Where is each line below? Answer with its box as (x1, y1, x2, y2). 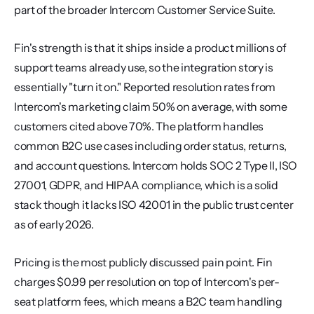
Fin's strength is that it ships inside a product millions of (14, 41, 287, 55)
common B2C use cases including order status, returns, (14, 139, 287, 153)
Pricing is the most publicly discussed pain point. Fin (14, 255, 273, 269)
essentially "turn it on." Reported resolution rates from (14, 80, 276, 94)
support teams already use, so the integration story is (14, 60, 273, 74)
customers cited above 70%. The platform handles (14, 119, 264, 133)
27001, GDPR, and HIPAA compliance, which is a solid (14, 178, 278, 192)
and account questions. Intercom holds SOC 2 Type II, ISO (14, 158, 298, 172)
